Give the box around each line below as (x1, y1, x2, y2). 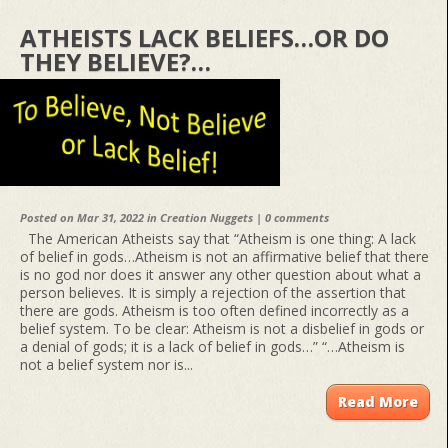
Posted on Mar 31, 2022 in (20, 209, 160, 225)
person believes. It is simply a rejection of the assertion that (20, 282, 406, 302)
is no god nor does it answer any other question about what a (20, 264, 421, 284)
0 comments (265, 209, 329, 225)
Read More (338, 391, 418, 411)
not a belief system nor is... (20, 354, 193, 374)
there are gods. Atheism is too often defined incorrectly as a (20, 300, 409, 320)
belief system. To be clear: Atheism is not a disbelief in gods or (20, 318, 424, 338)
